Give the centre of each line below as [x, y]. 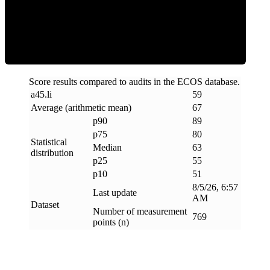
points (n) [111, 222]
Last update [115, 192]
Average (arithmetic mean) [81, 107]
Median [107, 147]
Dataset [45, 204]
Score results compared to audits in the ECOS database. [134, 81]
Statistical [49, 142]
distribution [52, 152]
